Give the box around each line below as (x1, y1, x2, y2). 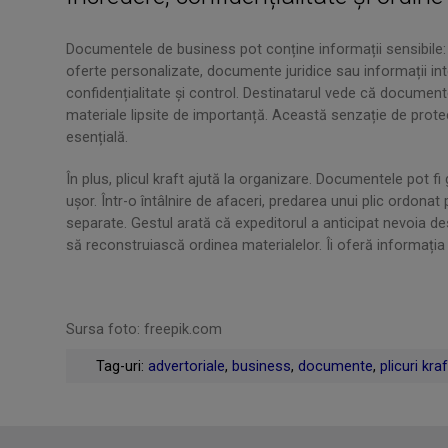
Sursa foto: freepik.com (66, 320, 222, 338)
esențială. (66, 128, 128, 146)
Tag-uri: (96, 357, 148, 375)
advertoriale (148, 357, 225, 375)
